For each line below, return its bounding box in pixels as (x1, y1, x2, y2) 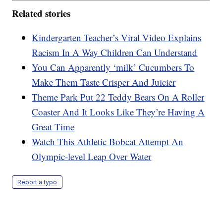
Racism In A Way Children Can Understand (32, 46, 198, 58)
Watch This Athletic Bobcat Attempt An (32, 135, 184, 148)
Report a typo (17, 178, 57, 186)
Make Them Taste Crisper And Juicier (32, 75, 176, 88)
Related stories (12, 6, 71, 20)
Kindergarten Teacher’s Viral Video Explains (32, 31, 202, 44)
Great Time (32, 120, 75, 133)
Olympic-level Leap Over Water (32, 150, 152, 163)
